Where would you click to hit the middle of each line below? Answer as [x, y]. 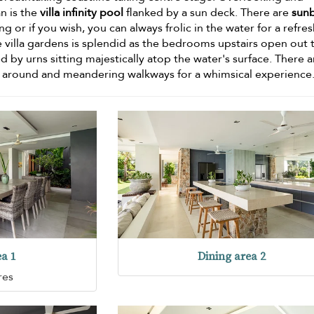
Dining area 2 [232, 257]
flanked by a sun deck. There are [208, 13]
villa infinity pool [82, 13]
